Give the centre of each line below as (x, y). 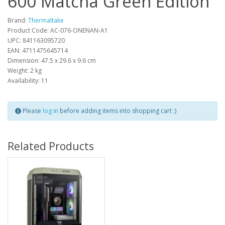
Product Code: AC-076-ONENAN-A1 (58, 31)
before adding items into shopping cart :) (117, 111)
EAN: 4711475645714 (38, 51)
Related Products (51, 146)
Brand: (18, 21)
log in (50, 111)
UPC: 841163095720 (36, 41)
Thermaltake (46, 21)
